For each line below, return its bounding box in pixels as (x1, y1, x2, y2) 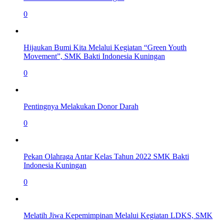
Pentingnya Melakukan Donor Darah (24, 102, 138, 111)
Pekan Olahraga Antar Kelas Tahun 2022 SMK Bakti (24, 152, 189, 161)
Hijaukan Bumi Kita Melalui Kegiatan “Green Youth (24, 43, 187, 52)
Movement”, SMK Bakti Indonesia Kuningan (24, 52, 165, 61)
